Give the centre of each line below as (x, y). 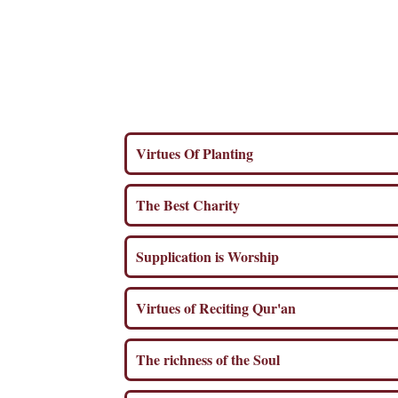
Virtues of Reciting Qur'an (218, 307)
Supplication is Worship (209, 256)
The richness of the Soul (210, 359)
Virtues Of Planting (196, 153)
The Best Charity (190, 204)
